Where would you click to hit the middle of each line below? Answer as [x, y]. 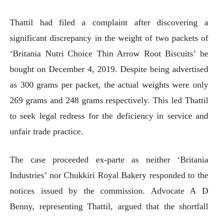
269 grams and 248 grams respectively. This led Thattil [109, 100]
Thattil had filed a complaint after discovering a [109, 22]
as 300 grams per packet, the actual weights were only [109, 84]
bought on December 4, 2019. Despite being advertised [109, 69]
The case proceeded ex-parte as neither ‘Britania [109, 159]
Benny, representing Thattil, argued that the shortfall [109, 206]
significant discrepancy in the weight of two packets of [109, 38]
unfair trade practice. [46, 131]
